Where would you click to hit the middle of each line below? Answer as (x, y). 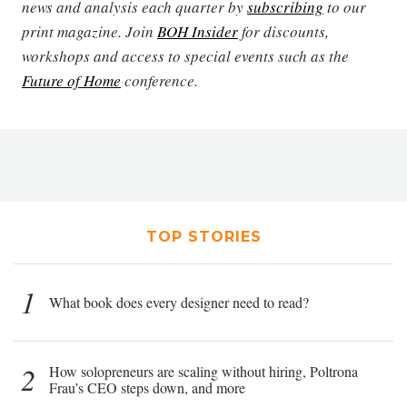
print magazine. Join (89, 32)
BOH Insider (198, 32)
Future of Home (71, 81)
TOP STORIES (203, 237)
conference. (159, 81)
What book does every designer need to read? (179, 303)
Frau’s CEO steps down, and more (147, 388)
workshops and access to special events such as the (185, 56)
